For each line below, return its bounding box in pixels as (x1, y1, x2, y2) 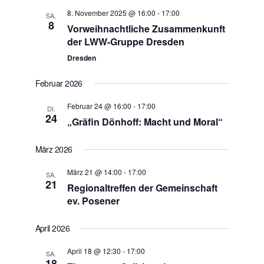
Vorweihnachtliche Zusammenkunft (67, 22, 225, 35)
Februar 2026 (35, 77, 82, 89)
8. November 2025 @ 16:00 (67, 8, 156, 18)
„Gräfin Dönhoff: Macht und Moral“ (67, 115, 223, 128)
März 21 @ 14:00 (67, 167, 122, 177)
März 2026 (35, 143, 72, 155)
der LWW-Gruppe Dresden (67, 35, 184, 48)
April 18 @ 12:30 (67, 246, 121, 256)
